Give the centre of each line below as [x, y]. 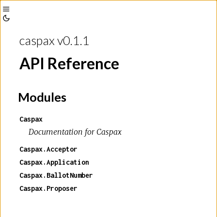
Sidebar [19, 35]
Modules [41, 97]
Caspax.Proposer [48, 188]
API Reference [69, 63]
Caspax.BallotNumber [56, 175]
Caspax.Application [54, 162]
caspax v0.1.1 [54, 40]
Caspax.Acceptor [48, 149]
